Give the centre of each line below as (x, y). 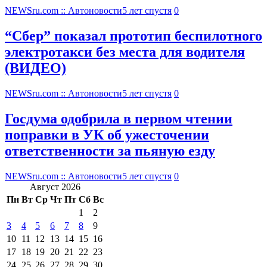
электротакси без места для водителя (125, 52)
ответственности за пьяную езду (110, 150)
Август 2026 (55, 187)
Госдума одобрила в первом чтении (119, 118)
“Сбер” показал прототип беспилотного (133, 36)
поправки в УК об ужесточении (107, 134)
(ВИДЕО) (35, 68)
